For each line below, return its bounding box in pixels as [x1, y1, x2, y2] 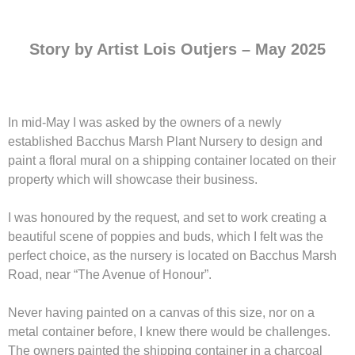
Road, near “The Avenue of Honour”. [8, 267, 218, 281]
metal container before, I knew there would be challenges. [8, 324, 330, 338]
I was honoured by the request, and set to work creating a [8, 210, 326, 224]
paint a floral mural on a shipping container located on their [8, 153, 336, 167]
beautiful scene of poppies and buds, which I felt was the [8, 229, 323, 243]
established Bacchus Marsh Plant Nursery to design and [8, 134, 323, 148]
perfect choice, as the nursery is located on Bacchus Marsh [8, 248, 337, 262]
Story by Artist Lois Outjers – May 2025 [29, 40, 326, 58]
